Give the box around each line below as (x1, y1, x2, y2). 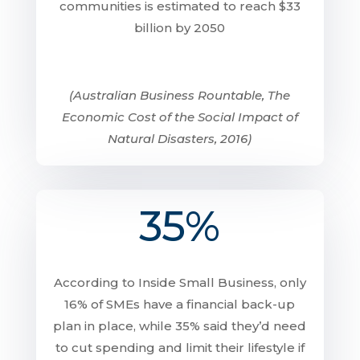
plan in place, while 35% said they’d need (53, 318, 307, 333)
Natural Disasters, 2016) (108, 131, 252, 146)
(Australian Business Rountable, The (69, 88, 291, 103)
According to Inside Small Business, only (53, 275, 306, 290)
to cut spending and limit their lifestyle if (55, 340, 305, 355)
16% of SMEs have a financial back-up (64, 297, 296, 312)
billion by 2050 (134, 20, 226, 35)
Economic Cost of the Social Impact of (61, 109, 298, 125)
